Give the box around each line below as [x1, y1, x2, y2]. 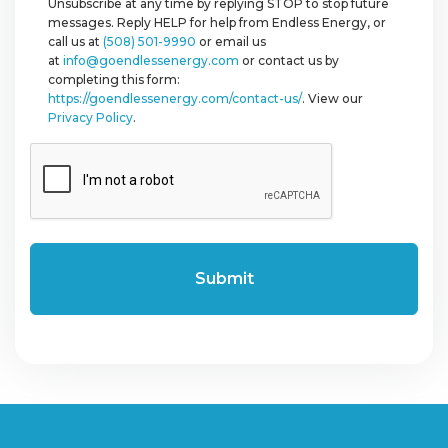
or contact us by [239, 52, 339, 68]
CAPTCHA [29, 142, 111, 162]
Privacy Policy [48, 109, 133, 125]
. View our [302, 90, 363, 106]
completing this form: [48, 71, 180, 87]
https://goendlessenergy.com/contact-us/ [48, 90, 302, 106]
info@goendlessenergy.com [63, 52, 239, 68]
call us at [48, 33, 103, 49]
